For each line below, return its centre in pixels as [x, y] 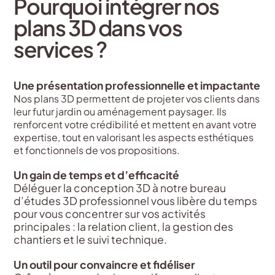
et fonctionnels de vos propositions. [97, 150]
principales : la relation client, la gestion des [124, 227]
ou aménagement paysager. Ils [154, 111]
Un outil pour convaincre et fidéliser [105, 265]
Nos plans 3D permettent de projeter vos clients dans [137, 98]
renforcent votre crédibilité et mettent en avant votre [135, 124]
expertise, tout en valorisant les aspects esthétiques [134, 137]
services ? [60, 49]
